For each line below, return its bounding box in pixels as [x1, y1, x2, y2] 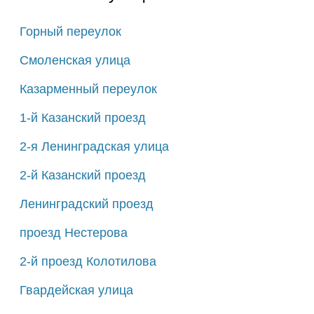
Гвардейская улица [19, 282, 133, 297]
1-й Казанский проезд [19, 110, 146, 125]
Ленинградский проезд [19, 196, 153, 211]
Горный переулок [19, 24, 121, 39]
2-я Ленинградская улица [19, 139, 169, 153]
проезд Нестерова [19, 225, 128, 240]
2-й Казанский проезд [19, 168, 146, 182]
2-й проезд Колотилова [19, 254, 156, 268]
